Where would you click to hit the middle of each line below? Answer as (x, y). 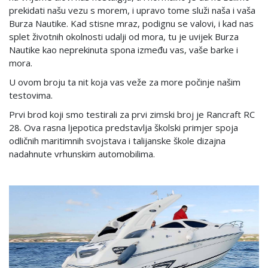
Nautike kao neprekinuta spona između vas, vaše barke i (124, 49)
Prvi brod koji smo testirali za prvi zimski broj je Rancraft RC (132, 114)
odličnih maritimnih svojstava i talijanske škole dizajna (117, 140)
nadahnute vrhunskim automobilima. (82, 153)
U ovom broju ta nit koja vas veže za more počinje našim (125, 82)
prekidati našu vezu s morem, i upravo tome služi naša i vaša (132, 10)
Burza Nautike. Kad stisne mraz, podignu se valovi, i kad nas (131, 23)
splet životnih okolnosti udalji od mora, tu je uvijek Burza (124, 36)
